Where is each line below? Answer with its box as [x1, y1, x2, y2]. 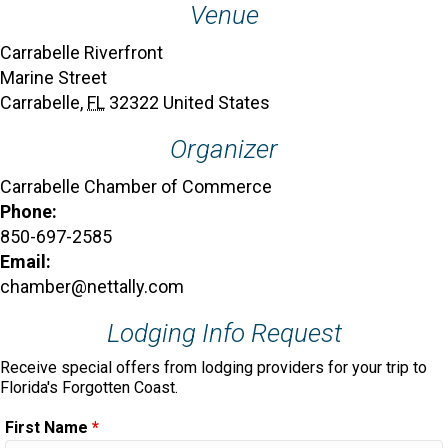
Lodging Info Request [106, 317, 342, 348]
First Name [5, 417, 92, 437]
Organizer [170, 133, 278, 164]
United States [163, 91, 270, 113]
